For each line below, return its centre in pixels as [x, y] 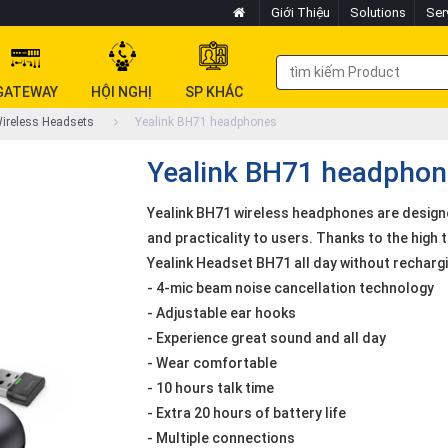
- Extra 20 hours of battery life [246, 413]
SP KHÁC [214, 92]
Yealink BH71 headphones [206, 121]
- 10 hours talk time [210, 388]
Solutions [378, 12]
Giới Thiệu [300, 12]
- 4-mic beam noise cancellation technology [290, 288]
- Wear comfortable [211, 363]
